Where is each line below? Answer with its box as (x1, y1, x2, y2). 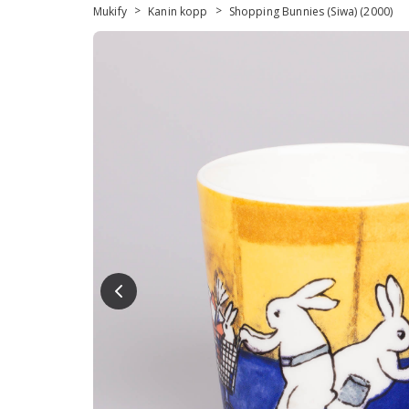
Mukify (93, 4, 127, 19)
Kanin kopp (148, 4, 208, 19)
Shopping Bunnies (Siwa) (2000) (228, 4, 393, 19)
